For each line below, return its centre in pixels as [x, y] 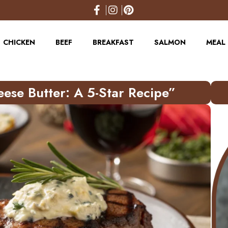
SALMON [170, 42]
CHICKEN [19, 42]
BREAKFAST [113, 42]
